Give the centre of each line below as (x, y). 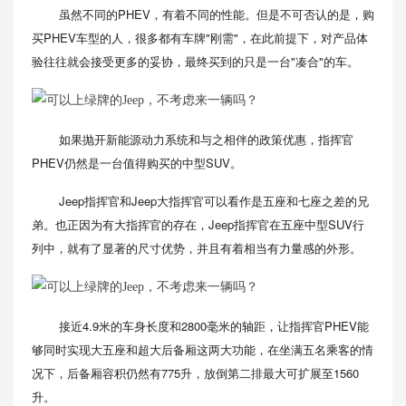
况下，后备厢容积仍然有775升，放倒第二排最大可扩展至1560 (195, 373)
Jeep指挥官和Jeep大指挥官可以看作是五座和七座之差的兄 (214, 201)
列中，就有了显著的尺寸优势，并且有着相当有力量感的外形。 (197, 248)
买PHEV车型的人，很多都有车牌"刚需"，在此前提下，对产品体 (200, 38)
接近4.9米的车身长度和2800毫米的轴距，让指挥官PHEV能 (214, 326)
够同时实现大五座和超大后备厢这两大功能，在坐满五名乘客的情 (203, 349)
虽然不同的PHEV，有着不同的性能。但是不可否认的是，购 (217, 14)
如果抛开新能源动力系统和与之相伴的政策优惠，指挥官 (206, 139)
